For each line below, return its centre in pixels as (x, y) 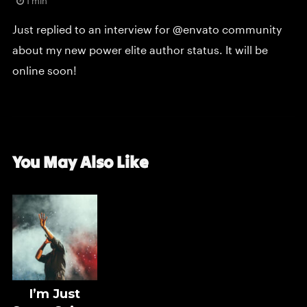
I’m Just (54, 294)
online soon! (44, 72)
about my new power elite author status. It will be (140, 51)
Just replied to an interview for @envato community (147, 30)
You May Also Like (80, 162)
